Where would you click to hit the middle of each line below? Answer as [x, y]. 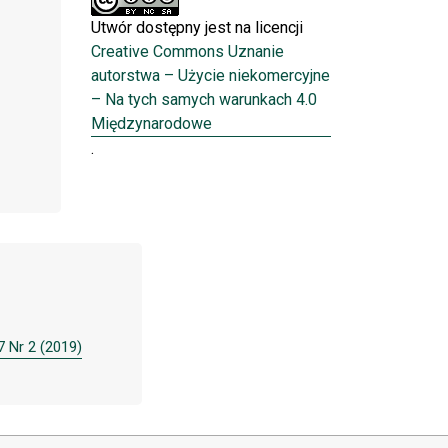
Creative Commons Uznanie [187, 51]
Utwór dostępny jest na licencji [197, 27]
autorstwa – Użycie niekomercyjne [210, 75]
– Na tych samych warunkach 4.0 [204, 99]
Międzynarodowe [151, 123]
